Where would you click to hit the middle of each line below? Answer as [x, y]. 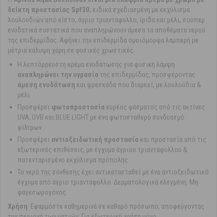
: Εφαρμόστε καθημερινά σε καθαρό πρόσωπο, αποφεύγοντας [116, 207]
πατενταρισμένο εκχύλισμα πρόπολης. [73, 160]
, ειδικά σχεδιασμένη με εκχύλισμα [140, 10]
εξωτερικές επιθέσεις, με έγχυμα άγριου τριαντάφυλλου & [102, 150]
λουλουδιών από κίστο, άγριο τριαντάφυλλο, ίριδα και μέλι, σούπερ [106, 20]
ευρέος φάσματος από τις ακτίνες [155, 107]
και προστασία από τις [172, 140]
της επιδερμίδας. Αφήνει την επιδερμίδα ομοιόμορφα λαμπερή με [103, 40]
